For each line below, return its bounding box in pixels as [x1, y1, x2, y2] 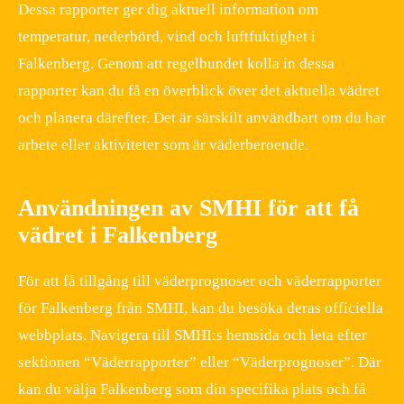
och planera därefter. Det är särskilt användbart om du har [18, 109, 386, 127]
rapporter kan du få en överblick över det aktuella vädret [18, 82, 380, 100]
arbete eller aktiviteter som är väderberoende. [18, 136, 308, 154]
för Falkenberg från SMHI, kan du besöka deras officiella [18, 299, 383, 317]
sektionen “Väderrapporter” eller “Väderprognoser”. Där [18, 353, 381, 372]
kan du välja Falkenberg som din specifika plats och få [18, 381, 366, 399]
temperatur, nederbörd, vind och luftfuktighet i [18, 28, 316, 46]
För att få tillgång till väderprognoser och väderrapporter [18, 272, 381, 290]
